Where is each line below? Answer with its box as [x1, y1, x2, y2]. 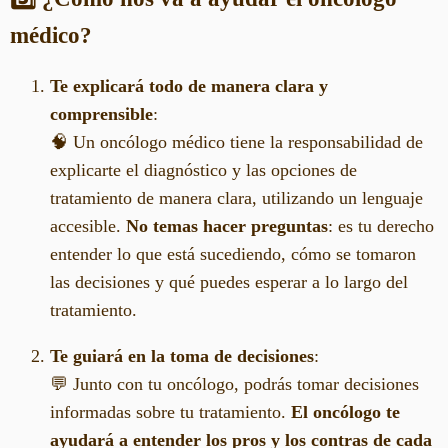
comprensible [50, 104, 153, 125]
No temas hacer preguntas [126, 216, 328, 237]
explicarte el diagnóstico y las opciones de [50, 160, 357, 181]
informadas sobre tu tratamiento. [50, 402, 291, 423]
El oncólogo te [291, 402, 400, 423]
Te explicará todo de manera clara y [50, 76, 328, 97]
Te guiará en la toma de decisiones [50, 346, 314, 367]
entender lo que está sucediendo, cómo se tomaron [50, 244, 416, 265]
